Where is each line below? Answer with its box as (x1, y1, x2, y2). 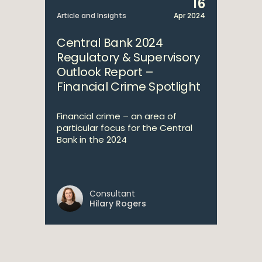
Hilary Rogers (89, 198, 146, 209)
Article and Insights (57, 11, 126, 20)
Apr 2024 (174, 11, 205, 20)
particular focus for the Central (57, 122, 192, 134)
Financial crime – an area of (57, 110, 177, 122)
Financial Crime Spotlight (57, 78, 201, 95)
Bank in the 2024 (57, 133, 127, 146)
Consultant (89, 188, 135, 199)
